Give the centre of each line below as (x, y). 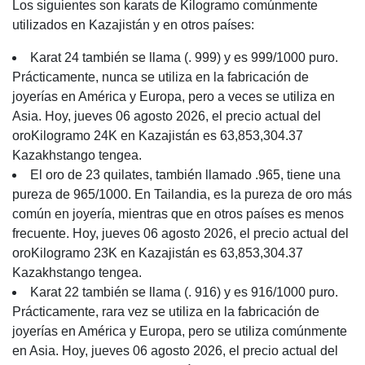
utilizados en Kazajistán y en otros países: (133, 25)
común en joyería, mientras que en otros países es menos (178, 214)
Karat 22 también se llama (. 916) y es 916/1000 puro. (184, 292)
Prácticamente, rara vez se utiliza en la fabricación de (166, 312)
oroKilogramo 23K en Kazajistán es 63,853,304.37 (158, 253)
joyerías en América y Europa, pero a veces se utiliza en (174, 97)
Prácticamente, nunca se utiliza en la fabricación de (161, 77)
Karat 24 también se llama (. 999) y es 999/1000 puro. (184, 57)
